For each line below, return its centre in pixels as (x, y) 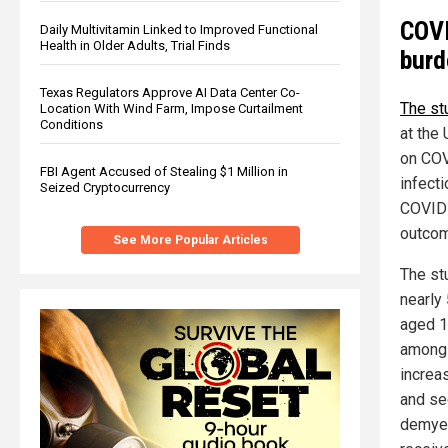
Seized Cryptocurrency (105, 187)
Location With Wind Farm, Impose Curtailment (171, 108)
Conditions (71, 124)
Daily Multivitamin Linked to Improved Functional (179, 29)
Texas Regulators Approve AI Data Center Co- (170, 92)
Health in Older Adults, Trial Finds (135, 45)
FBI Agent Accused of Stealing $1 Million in (164, 171)
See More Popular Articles (190, 239)
